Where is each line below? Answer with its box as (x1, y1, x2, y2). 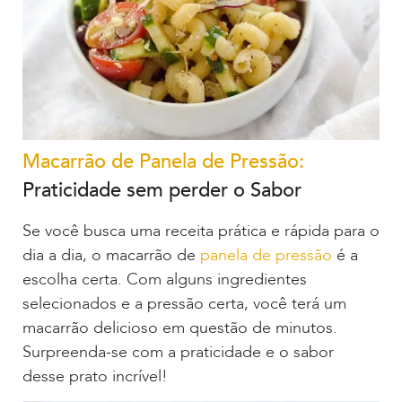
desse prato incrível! (22, 364, 168, 388)
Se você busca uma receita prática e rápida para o (22, 219, 380, 242)
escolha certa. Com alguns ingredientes (22, 267, 307, 291)
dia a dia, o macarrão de (22, 243, 200, 267)
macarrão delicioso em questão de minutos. (22, 316, 337, 339)
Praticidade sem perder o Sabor (22, 176, 301, 204)
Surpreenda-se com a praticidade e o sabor (22, 340, 334, 363)
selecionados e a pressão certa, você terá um (22, 292, 346, 315)
